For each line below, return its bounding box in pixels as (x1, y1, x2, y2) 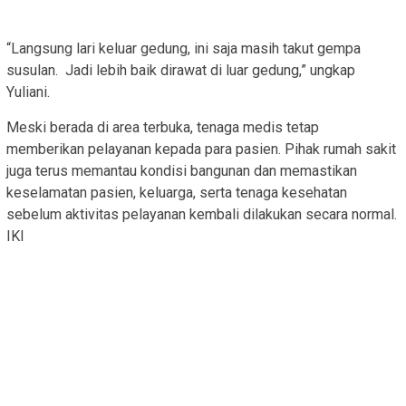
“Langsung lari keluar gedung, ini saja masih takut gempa (6, 40, 361, 58)
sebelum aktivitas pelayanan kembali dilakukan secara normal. (6, 206, 397, 224)
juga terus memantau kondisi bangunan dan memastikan (6, 162, 357, 180)
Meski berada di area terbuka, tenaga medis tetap (6, 119, 319, 137)
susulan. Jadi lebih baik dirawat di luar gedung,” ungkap (6, 62, 355, 80)
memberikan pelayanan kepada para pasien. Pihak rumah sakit (6, 140, 396, 159)
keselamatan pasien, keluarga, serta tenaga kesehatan (6, 184, 347, 202)
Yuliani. (6, 83, 50, 101)
